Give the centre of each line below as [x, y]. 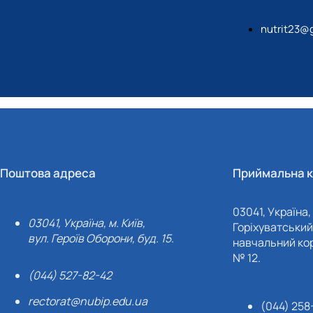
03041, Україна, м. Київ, [87, 223]
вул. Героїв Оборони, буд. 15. [101, 238]
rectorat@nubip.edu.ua [88, 301]
